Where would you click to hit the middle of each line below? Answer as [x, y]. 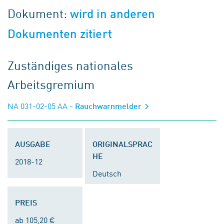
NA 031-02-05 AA [37, 105]
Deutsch [107, 173]
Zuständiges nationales [70, 65]
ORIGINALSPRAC [122, 144]
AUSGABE [33, 144]
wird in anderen [112, 14]
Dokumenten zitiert [60, 34]
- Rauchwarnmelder [105, 106]
